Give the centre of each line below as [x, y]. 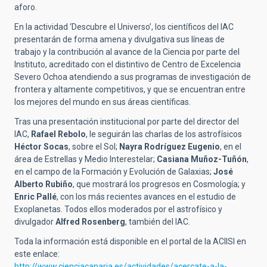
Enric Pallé [35, 197]
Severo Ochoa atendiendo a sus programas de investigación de [133, 77]
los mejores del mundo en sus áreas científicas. [103, 102]
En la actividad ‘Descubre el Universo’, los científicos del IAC [124, 27]
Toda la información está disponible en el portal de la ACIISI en [130, 242]
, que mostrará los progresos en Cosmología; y [159, 184]
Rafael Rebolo [58, 134]
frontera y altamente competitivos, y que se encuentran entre [130, 90]
